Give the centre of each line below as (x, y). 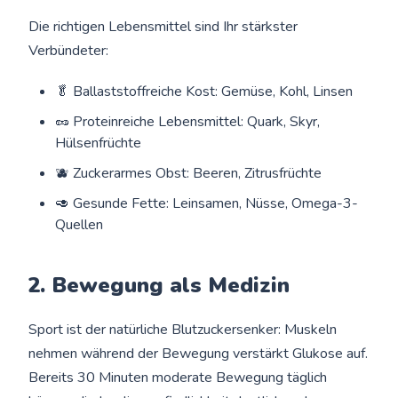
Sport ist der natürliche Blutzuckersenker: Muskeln (183, 329)
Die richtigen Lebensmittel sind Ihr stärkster (163, 26)
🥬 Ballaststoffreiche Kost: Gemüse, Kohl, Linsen (204, 91)
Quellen (80, 224)
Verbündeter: (69, 50)
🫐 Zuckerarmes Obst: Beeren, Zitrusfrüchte (189, 173)
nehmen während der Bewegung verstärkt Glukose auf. (199, 353)
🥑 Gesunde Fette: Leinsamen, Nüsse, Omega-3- (207, 203)
